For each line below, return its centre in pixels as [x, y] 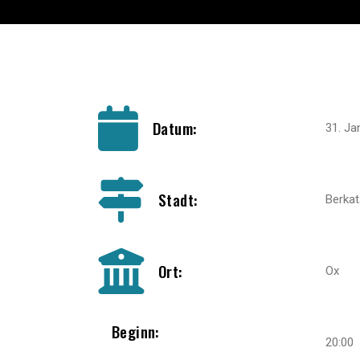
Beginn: [135, 331]
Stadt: [178, 199]
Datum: [175, 128]
